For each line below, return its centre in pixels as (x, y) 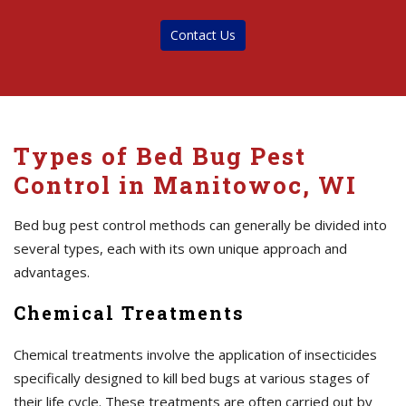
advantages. (52, 272)
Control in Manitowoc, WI (185, 185)
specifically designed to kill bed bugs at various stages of (191, 378)
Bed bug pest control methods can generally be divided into (200, 225)
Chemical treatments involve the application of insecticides (195, 354)
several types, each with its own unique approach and (180, 248)
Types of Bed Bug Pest (160, 156)
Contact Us (203, 35)
